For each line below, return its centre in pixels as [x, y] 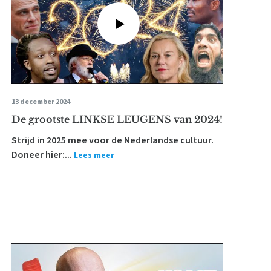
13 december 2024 [41, 102]
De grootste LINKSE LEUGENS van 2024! [117, 119]
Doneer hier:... [41, 155]
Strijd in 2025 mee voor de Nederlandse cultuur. [112, 140]
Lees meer [94, 155]
